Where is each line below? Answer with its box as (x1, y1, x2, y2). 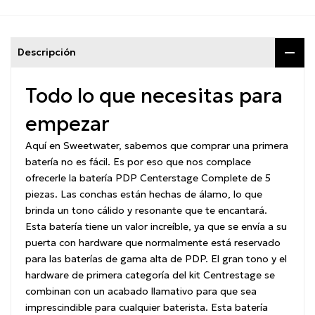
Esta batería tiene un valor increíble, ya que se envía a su (25, 220, 287, 233)
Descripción (18, 46, 76, 59)
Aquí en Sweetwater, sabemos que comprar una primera (25, 139, 288, 153)
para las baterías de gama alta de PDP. (25, 252, 211, 266)
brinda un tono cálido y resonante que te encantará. (25, 204, 267, 217)
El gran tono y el (211, 252, 287, 266)
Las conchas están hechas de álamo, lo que (60, 188, 262, 201)
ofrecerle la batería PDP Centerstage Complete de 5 (25, 172, 271, 185)
